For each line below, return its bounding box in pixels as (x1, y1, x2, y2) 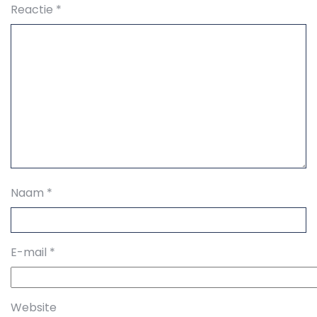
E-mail (11, 244, 50, 260)
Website (11, 299, 57, 316)
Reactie (11, 1, 56, 18)
